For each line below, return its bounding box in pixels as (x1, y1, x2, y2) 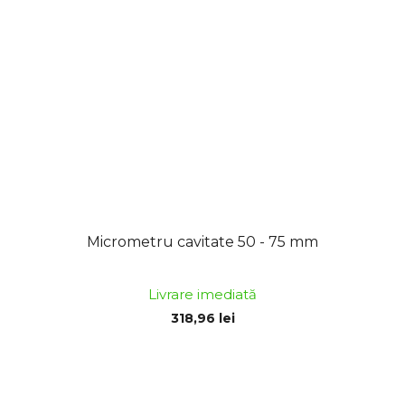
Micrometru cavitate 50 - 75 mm (87, 233, 318, 251)
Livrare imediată (148, 286, 257, 304)
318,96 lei (170, 310, 235, 327)
